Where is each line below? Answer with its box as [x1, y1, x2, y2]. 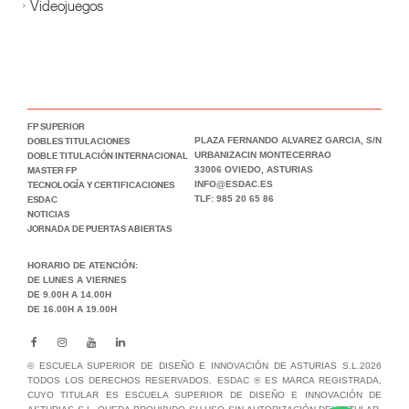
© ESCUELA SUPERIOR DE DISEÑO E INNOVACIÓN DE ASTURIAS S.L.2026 [27, 361, 382, 372]
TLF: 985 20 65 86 [194, 194, 274, 204]
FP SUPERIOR [27, 120, 85, 133]
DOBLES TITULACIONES [27, 134, 130, 148]
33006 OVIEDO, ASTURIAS [194, 164, 313, 175]
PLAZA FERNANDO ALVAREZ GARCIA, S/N [194, 135, 382, 146]
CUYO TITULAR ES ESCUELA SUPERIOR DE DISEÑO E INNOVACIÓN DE [27, 390, 382, 401]
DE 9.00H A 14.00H [27, 289, 111, 300]
